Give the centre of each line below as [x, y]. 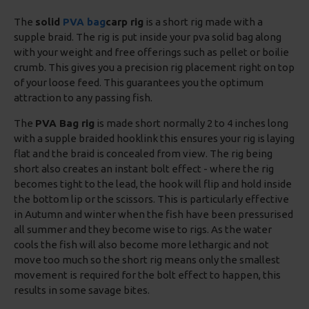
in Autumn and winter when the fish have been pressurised [153, 214]
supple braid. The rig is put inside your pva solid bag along [148, 37]
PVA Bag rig [65, 123]
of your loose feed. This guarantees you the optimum [139, 82]
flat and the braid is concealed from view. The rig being [143, 153]
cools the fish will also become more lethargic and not [141, 245]
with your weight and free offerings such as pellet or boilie [151, 52]
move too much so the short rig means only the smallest [147, 260]
